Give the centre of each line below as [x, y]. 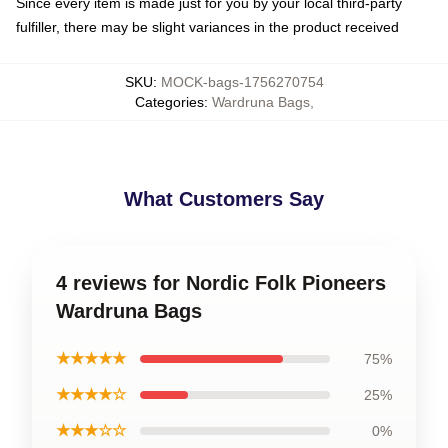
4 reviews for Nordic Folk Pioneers [221, 283]
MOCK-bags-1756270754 [242, 82]
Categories [169, 102]
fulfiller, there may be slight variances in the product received [207, 27]
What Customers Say [224, 199]
